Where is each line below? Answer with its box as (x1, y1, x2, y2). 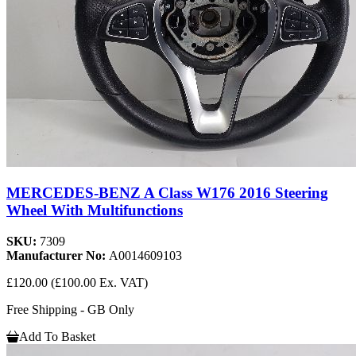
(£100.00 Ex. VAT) (51, 276, 148, 290)
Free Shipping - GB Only (6, 303, 134, 317)
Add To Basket (19, 330, 95, 344)
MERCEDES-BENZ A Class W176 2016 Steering (6, 184, 328, 202)
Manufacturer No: (6, 249, 109, 263)
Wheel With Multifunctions (6, 202, 183, 219)
